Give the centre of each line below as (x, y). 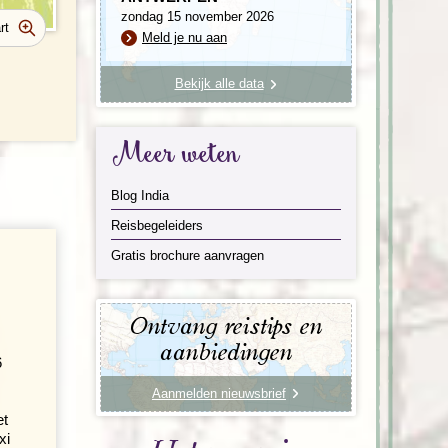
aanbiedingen (226, 352)
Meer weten (175, 155)
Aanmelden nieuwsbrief (219, 393)
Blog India (140, 195)
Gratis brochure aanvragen (187, 255)
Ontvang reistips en (226, 326)
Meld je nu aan (184, 37)
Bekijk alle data (219, 83)
